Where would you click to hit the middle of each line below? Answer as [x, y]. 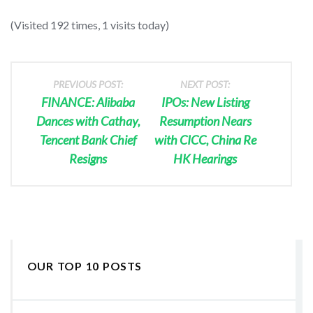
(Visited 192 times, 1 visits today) [90, 24]
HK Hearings [205, 158]
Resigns [88, 158]
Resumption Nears [205, 121]
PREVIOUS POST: [88, 84]
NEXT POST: [205, 84]
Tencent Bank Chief [88, 139]
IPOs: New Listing [205, 102]
